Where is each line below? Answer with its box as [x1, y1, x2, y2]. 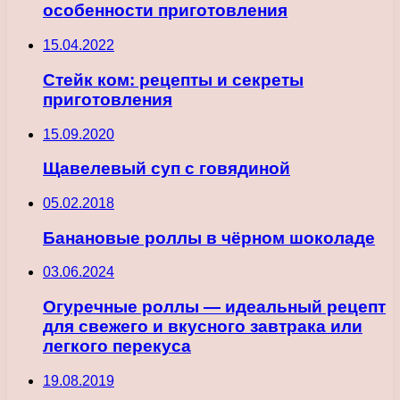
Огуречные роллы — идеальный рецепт [43, 297, 386, 317]
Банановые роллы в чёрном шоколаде [43, 228, 375, 247]
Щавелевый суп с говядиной [43, 159, 290, 179]
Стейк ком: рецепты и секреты [43, 70, 304, 89]
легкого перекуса [43, 337, 191, 356]
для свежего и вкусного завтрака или [43, 317, 362, 337]
